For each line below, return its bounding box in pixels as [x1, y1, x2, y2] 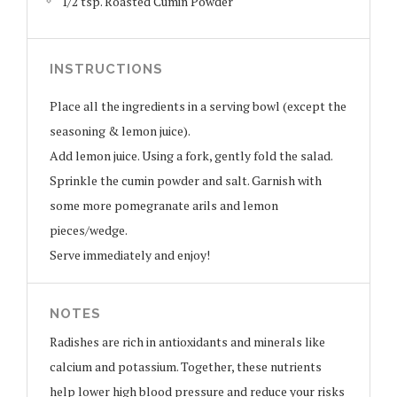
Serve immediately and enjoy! [50, 246, 210, 264]
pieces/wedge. [50, 222, 128, 239]
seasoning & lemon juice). [50, 122, 191, 140]
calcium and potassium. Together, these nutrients [50, 358, 322, 376]
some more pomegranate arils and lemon [50, 197, 278, 214]
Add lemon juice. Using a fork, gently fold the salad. [50, 147, 333, 165]
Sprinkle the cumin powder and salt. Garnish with [50, 172, 322, 190]
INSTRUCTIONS [50, 61, 163, 78]
